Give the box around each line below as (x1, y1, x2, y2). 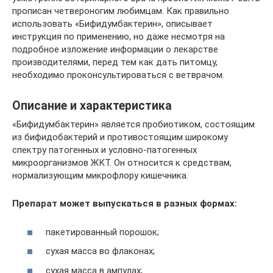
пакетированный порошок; (46, 226, 159, 238)
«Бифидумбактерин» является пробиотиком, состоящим (12, 119, 255, 130)
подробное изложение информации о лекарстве (12, 44, 218, 55)
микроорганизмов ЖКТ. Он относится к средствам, (12, 157, 232, 168)
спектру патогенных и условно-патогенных (12, 144, 197, 155)
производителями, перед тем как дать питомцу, (12, 57, 218, 68)
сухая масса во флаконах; (46, 246, 155, 257)
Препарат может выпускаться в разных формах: (12, 198, 237, 209)
